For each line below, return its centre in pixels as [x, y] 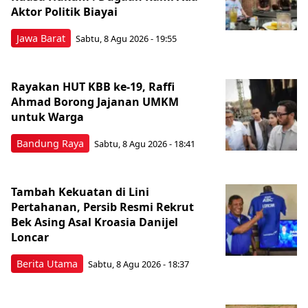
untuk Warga [47, 117]
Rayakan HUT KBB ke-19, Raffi [93, 86]
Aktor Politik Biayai [66, 11]
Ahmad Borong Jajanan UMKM [95, 101]
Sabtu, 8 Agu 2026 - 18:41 [145, 144]
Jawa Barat [41, 38]
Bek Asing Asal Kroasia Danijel [95, 222]
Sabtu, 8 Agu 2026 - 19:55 [126, 39]
